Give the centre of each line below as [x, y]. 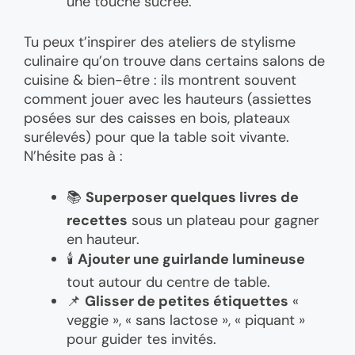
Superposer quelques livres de [192, 198]
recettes [97, 221]
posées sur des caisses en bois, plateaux [157, 118]
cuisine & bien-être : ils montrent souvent [160, 80]
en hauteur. [103, 240]
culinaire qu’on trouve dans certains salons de [174, 61]
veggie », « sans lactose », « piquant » [186, 321]
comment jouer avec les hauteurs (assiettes [168, 99]
